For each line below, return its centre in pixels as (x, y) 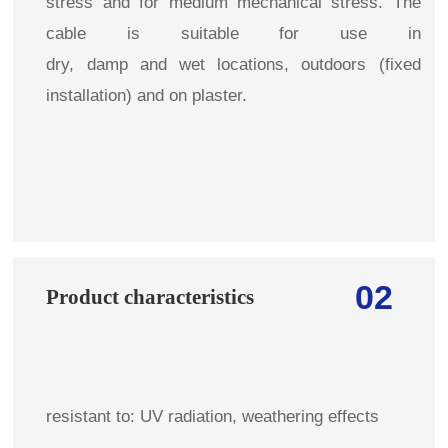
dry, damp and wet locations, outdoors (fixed (233, 64)
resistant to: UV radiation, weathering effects (213, 416)
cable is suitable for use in (233, 33)
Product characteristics (150, 296)
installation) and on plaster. (147, 95)
